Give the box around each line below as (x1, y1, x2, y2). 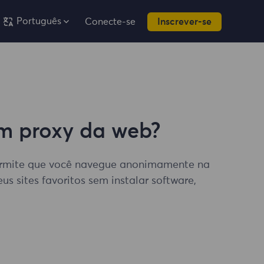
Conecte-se (85, 16, 136, 27)
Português (16, 16, 61, 26)
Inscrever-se (157, 16, 212, 27)
